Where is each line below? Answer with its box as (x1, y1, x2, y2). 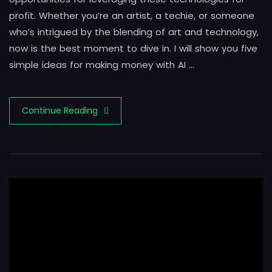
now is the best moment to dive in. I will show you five (9, 42, 257, 55)
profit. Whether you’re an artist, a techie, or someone (9, 9, 254, 22)
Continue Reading (22, 104, 98, 117)
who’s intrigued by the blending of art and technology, (9, 25, 259, 39)
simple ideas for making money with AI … (9, 58, 194, 72)
